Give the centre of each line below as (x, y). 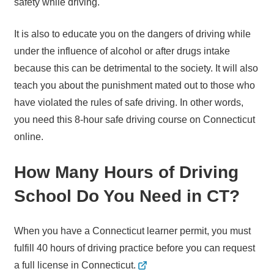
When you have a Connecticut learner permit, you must (132, 231)
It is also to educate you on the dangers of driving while (132, 34)
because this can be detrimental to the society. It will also (136, 68)
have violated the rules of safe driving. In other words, (128, 103)
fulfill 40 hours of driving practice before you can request (134, 248)
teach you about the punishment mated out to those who (134, 86)
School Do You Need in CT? (127, 196)
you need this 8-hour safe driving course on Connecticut (134, 120)
